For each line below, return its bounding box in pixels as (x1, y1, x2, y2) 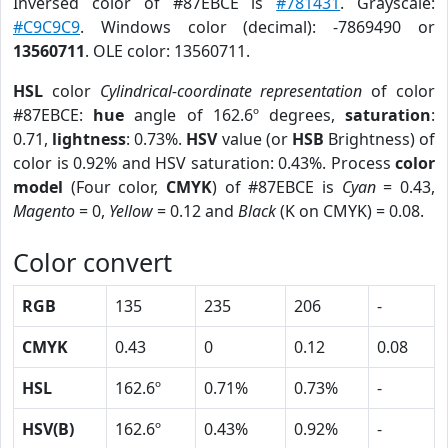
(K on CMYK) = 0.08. (276, 200, 424, 222)
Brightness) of (323, 128, 435, 150)
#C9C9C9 (13, 16, 80, 38)
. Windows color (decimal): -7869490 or (80, 16, 435, 38)
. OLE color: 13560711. (85, 40, 250, 62)
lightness (52, 128, 127, 150)
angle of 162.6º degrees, (124, 104, 346, 126)
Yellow (109, 200, 153, 222)
